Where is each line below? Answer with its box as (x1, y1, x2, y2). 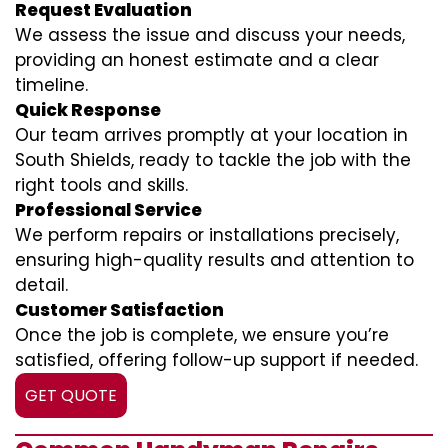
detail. (15, 273, 68, 297)
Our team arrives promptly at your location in (15, 123, 408, 147)
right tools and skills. (15, 173, 188, 197)
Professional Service (15, 198, 202, 222)
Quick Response (15, 98, 161, 122)
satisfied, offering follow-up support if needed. (15, 348, 418, 372)
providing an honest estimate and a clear (15, 48, 379, 72)
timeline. (15, 73, 88, 97)
